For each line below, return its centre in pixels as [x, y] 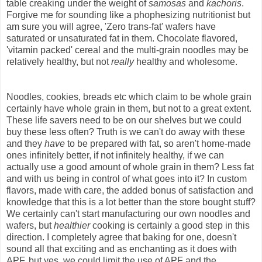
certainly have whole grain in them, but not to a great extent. [129, 109]
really [123, 62]
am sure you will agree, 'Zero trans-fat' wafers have [111, 27]
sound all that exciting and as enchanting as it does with [122, 249]
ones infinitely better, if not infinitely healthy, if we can [115, 156]
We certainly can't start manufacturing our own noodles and [128, 214]
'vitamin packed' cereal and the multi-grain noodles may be [127, 50]
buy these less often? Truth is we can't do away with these [126, 132]
